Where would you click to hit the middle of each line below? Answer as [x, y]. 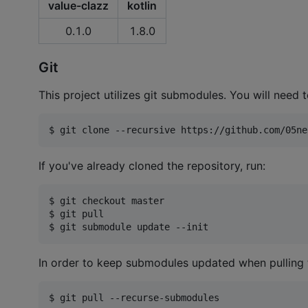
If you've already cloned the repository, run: [152, 166]
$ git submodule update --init [129, 227]
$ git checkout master [107, 201]
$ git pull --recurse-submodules [134, 298]
